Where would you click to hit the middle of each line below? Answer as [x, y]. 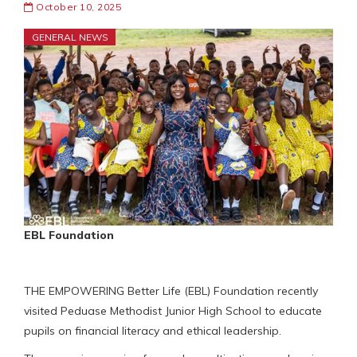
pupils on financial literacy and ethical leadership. [153, 330]
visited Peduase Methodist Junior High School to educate [173, 310]
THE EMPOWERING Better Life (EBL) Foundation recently [171, 290]
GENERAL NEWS [70, 37]
